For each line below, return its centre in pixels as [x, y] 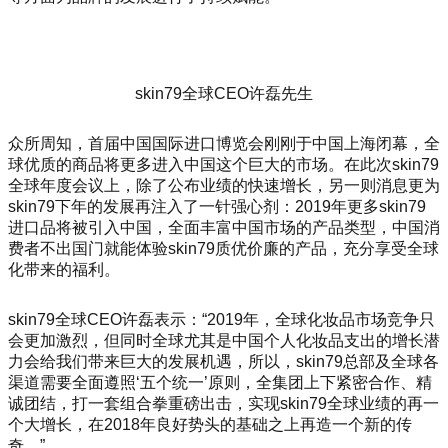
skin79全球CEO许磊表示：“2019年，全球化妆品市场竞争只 [221, 319]
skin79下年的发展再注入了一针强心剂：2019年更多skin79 [217, 206]
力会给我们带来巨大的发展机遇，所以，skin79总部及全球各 [223, 361]
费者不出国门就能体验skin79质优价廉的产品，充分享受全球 [223, 248]
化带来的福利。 [64, 269]
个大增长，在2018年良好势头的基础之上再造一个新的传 [210, 424]
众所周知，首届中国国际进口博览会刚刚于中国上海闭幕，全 [224, 143]
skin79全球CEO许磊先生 [224, 94]
